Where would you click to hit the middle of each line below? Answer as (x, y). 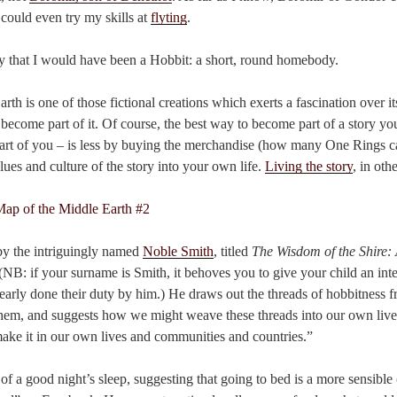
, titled (233, 252)
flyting (169, 18)
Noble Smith (178, 252)
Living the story (309, 167)
